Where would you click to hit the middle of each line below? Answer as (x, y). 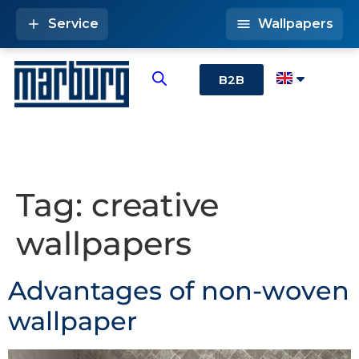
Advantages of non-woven (179, 290)
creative (155, 205)
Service (73, 24)
